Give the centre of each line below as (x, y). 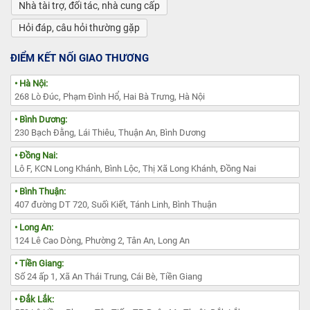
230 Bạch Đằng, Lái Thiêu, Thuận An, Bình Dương (110, 132)
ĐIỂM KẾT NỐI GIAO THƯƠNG (80, 58)
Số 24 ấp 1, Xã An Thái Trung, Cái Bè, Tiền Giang (108, 276)
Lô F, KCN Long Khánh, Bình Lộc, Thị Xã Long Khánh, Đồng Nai (135, 168)
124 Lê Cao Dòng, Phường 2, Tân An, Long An (102, 240)
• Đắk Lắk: (34, 299)
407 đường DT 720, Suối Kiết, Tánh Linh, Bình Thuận (116, 204)
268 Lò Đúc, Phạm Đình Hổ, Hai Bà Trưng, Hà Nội (110, 96)
